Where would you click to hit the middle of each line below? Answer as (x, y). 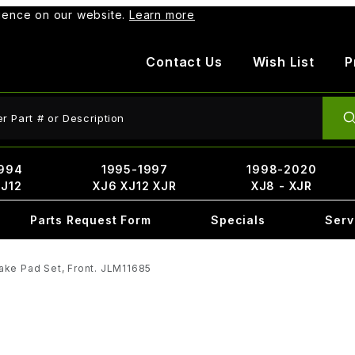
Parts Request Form (90, 220)
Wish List (283, 62)
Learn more (162, 15)
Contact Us (184, 62)
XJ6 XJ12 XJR (135, 186)
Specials (238, 220)
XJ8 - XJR (281, 186)
